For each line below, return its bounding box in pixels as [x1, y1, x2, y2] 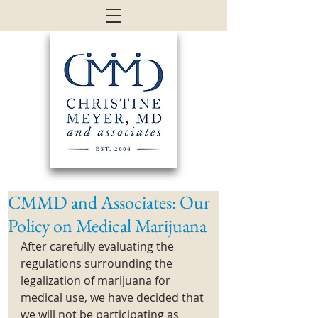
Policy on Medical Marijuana [8, 214, 207, 238]
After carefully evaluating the [21, 238, 177, 254]
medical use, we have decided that [21, 290, 207, 305]
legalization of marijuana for [21, 273, 173, 288]
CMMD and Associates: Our [8, 190, 210, 214]
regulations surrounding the [21, 256, 175, 271]
